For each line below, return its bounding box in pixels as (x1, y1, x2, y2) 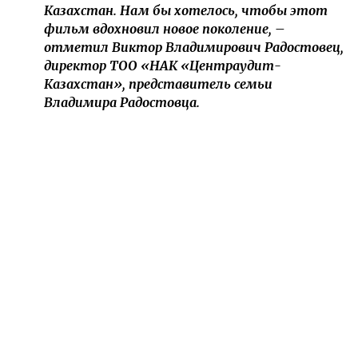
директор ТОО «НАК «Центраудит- (44, 57, 281, 74)
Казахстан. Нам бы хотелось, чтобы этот (44, 2, 328, 18)
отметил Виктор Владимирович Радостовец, (44, 38, 344, 55)
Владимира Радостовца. (44, 93, 200, 110)
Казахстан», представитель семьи (44, 75, 272, 92)
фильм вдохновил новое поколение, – (44, 20, 285, 37)
